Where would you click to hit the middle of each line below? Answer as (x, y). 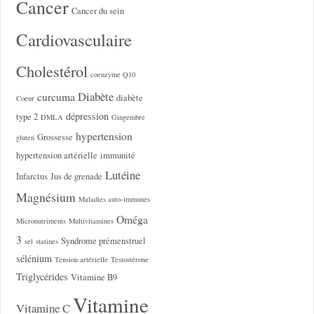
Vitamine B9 (94, 277)
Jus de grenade (76, 176)
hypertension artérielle (56, 155)
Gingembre (128, 117)
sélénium (34, 258)
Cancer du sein (97, 11)
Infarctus (32, 176)
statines (47, 241)
